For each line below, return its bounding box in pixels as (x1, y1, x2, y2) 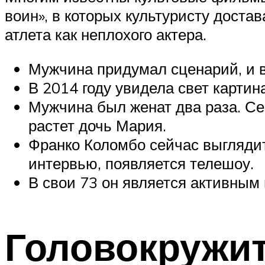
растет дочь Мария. (28, 115, 166, 135)
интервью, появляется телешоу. (28, 153, 254, 173)
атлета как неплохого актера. (5, 25, 206, 44)
